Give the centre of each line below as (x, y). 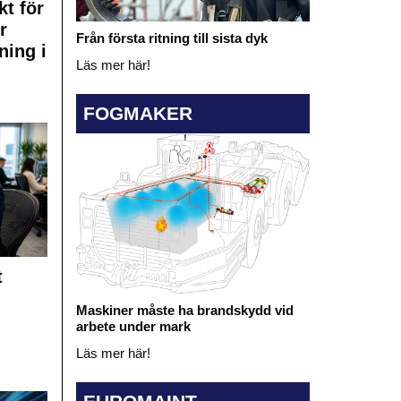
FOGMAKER (137, 114)
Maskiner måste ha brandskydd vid (184, 310)
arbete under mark (133, 326)
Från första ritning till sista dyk (171, 38)
